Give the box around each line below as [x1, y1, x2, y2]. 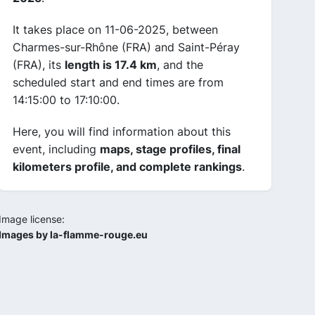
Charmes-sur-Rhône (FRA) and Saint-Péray [13, 40, 240, 54]
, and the [157, 58, 203, 72]
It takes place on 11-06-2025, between [13, 22, 218, 37]
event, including [13, 142, 100, 156]
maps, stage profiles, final [100, 142, 240, 156]
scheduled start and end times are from [13, 75, 224, 89]
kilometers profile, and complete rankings [13, 160, 242, 174]
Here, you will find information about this [13, 124, 231, 139]
